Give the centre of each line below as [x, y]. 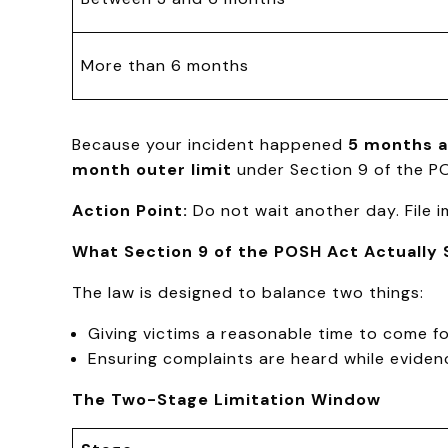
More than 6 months [165, 65]
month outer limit [152, 169]
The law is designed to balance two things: [248, 292]
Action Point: [130, 210]
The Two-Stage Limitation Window [226, 399]
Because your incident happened [210, 144]
